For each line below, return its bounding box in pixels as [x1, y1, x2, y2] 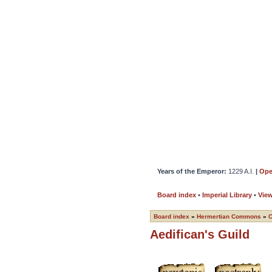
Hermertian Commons [197, 213, 261, 220]
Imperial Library [202, 191, 252, 199]
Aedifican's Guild [150, 228, 250, 241]
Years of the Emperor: [157, 168, 228, 175]
